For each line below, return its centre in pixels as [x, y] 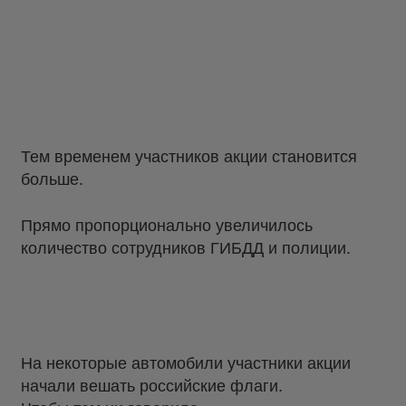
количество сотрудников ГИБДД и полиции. [186, 249]
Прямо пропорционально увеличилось [167, 226]
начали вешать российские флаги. [152, 386]
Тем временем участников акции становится [189, 157]
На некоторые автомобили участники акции [186, 363]
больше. [52, 180]
